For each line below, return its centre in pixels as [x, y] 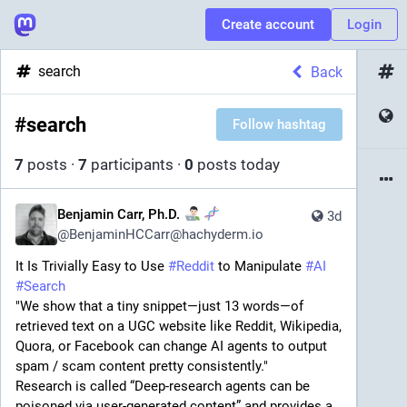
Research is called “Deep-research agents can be [163, 386]
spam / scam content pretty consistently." [142, 366]
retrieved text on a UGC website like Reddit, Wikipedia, [179, 326]
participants [130, 164]
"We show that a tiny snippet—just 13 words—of [159, 306]
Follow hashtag [279, 124]
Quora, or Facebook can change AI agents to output [171, 346]
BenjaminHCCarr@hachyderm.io [166, 234]
